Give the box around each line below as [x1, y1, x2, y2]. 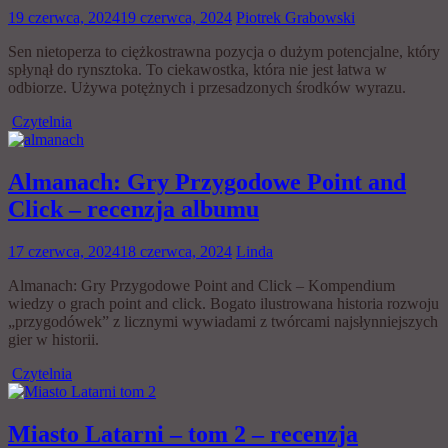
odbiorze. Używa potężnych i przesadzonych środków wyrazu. [8, 79, 406, 97]
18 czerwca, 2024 [120, 243, 232, 261]
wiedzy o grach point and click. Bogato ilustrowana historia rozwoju [8, 295, 439, 313]
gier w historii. [8, 331, 99, 349]
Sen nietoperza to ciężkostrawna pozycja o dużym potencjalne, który [8, 43, 440, 61]
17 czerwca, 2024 [8, 243, 120, 261]
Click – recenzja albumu [8, 196, 259, 223]
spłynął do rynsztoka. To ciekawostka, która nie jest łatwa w [8, 61, 387, 79]
